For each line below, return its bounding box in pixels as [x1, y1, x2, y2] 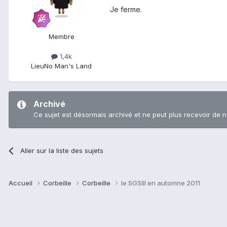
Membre [48, 32, 74, 41]
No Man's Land [44, 61, 92, 70]
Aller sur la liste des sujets [20, 146, 104, 155]
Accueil [9, 178, 34, 187]
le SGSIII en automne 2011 [121, 178, 200, 187]
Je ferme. [110, 5, 142, 14]
